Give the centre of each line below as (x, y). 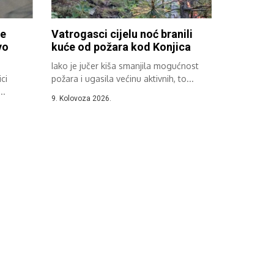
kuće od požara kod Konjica (121, 47)
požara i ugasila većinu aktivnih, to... (122, 79)
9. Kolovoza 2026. (81, 99)
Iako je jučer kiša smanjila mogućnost (125, 66)
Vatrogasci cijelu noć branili (122, 34)
